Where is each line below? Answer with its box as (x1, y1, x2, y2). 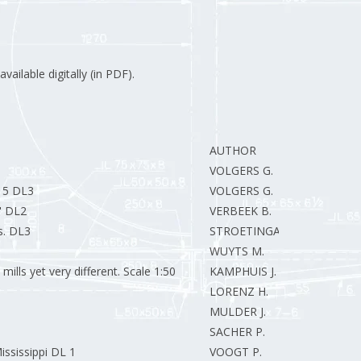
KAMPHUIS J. (209, 263, 276, 279)
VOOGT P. (209, 344, 262, 359)
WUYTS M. (209, 243, 264, 259)
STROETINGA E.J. (209, 223, 298, 239)
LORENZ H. (209, 284, 268, 299)
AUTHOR (209, 143, 256, 158)
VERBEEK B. (209, 203, 272, 218)
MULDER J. (209, 304, 266, 319)
